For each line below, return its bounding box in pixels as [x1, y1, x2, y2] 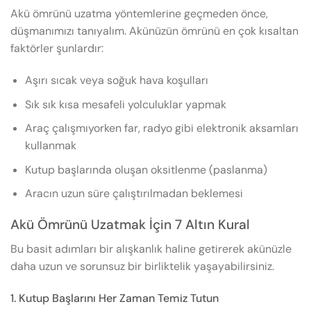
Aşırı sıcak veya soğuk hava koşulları [24, 72, 208, 87]
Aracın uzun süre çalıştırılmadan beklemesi [24, 186, 243, 201]
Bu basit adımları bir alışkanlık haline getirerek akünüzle [10, 241, 292, 256]
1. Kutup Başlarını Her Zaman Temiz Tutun [10, 290, 219, 305]
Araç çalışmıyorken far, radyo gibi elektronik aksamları [24, 121, 299, 136]
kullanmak [24, 138, 76, 153]
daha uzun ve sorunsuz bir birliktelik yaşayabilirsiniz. [10, 258, 274, 274]
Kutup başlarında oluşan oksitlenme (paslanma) [24, 162, 267, 177]
